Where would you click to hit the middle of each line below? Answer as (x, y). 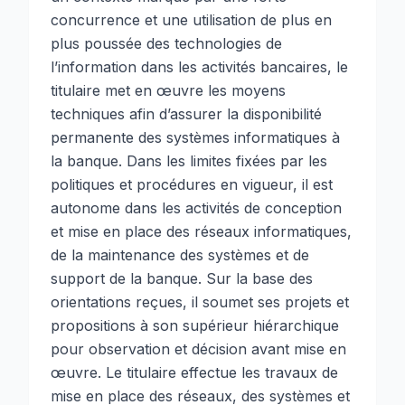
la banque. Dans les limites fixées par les (189, 161)
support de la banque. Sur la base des (182, 278)
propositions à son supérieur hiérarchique (195, 325)
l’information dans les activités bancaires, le (199, 67)
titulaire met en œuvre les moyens (168, 90)
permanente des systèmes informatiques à (195, 137)
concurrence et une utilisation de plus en (191, 20)
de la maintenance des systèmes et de (180, 255)
